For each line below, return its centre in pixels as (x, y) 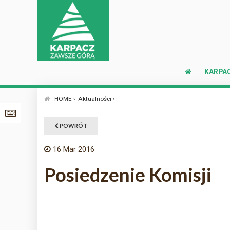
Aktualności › (96, 99)
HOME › (65, 99)
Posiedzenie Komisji (128, 175)
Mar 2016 (79, 149)
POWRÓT (73, 126)
